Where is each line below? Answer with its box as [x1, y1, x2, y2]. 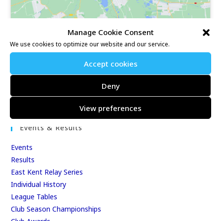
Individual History [11, 179, 67, 189]
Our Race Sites [20, 61, 74, 71]
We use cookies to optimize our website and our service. [10, 40, 170, 48]
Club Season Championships [11, 204, 102, 214]
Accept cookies [83, 58, 138, 69]
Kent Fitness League [11, 93, 77, 103]
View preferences [79, 103, 142, 113]
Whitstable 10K [11, 81, 60, 91]
